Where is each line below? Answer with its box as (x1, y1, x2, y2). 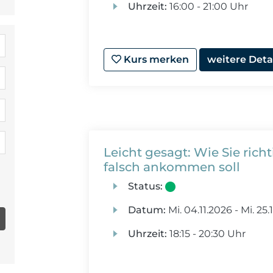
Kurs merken (121, 54, 190, 65)
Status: (127, 180, 163, 192)
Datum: (127, 204, 166, 216)
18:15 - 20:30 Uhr (166, 228, 246, 239)
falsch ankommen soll (104, 160, 241, 174)
